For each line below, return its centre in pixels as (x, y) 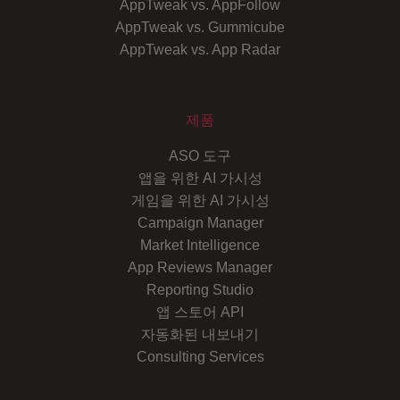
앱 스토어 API (200, 312)
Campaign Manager (200, 223)
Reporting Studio (200, 290)
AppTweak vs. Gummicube (200, 28)
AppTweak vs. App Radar (200, 50)
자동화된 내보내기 (200, 335)
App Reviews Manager (200, 268)
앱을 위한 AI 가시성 (200, 179)
